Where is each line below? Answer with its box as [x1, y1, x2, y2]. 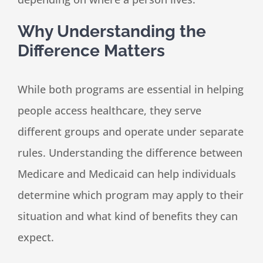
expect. [18, 230, 54, 244]
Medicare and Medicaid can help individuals [18, 166, 236, 181]
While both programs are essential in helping [18, 82, 244, 96]
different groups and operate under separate [18, 124, 244, 139]
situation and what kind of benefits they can [18, 208, 238, 223]
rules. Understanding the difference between [18, 145, 242, 160]
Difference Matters [18, 41, 165, 60]
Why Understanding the [18, 21, 206, 41]
